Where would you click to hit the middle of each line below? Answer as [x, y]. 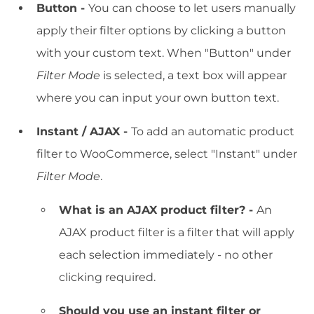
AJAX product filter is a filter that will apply [177, 233]
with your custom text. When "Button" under [164, 53]
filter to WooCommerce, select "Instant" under [167, 154]
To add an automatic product [213, 132]
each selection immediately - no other [166, 255]
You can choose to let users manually [192, 8]
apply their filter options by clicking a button [161, 31]
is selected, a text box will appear [193, 76]
